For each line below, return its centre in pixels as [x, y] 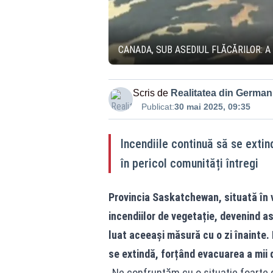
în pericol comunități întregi [189, 163]
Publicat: [158, 107]
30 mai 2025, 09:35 [212, 107]
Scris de [150, 93]
